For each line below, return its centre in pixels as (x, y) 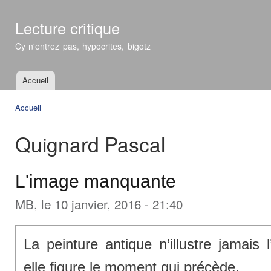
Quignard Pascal (90, 144)
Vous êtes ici (42, 119)
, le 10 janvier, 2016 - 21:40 (108, 204)
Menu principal (38, 87)
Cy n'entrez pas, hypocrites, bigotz (83, 46)
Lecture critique (67, 28)
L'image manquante (96, 181)
